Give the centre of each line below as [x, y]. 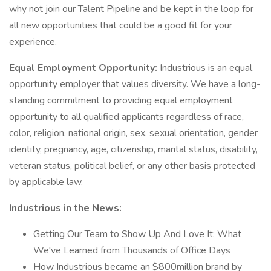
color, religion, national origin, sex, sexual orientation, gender [133, 133]
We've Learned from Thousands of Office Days [132, 250]
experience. [33, 42]
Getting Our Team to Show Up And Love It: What [137, 234]
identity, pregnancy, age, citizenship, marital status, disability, [133, 149]
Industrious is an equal [206, 68]
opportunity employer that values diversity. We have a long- [135, 84]
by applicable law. [46, 182]
